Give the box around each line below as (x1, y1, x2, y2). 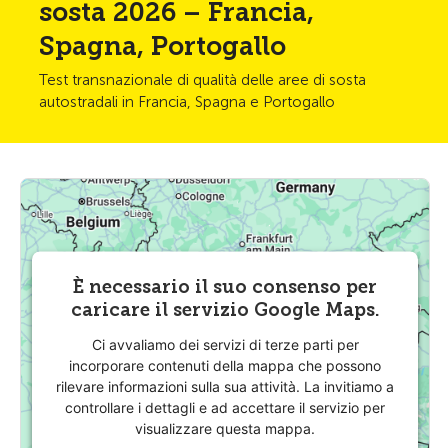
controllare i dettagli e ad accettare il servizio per (65, 398, 385, 416)
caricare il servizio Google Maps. (70, 298, 380, 321)
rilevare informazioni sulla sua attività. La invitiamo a (56, 377, 394, 395)
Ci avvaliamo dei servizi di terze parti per (91, 335, 359, 353)
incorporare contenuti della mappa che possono (69, 356, 381, 374)
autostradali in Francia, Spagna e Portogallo (39, 93, 335, 111)
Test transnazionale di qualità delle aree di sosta (39, 71, 366, 89)
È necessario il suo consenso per (73, 275, 377, 298)
